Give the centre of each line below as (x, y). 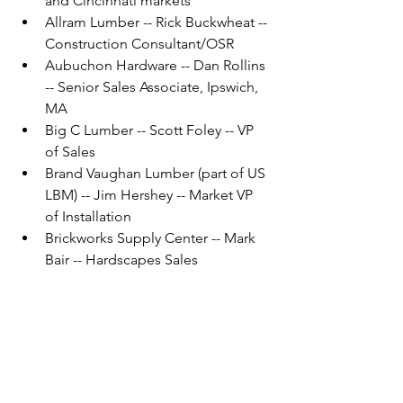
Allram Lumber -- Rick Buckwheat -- (158, 22)
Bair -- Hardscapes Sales (121, 259)
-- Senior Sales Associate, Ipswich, (153, 86)
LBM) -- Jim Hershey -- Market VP (151, 194)
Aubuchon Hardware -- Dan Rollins (157, 65)
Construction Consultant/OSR (139, 43)
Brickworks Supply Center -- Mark (152, 237)
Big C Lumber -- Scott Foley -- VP (151, 130)
